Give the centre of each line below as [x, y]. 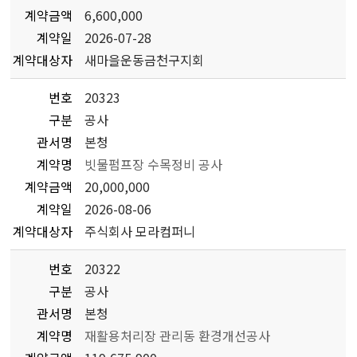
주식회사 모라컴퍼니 [140, 231]
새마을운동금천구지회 [145, 60]
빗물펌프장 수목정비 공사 [154, 164]
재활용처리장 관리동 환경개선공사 [178, 335]
